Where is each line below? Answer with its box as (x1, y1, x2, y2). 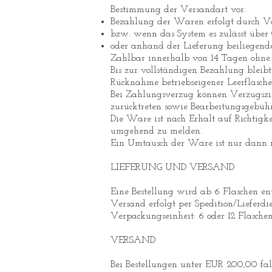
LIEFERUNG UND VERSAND (110, 163, 234, 172)
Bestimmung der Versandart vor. (110, 5, 246, 15)
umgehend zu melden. (110, 126, 202, 136)
